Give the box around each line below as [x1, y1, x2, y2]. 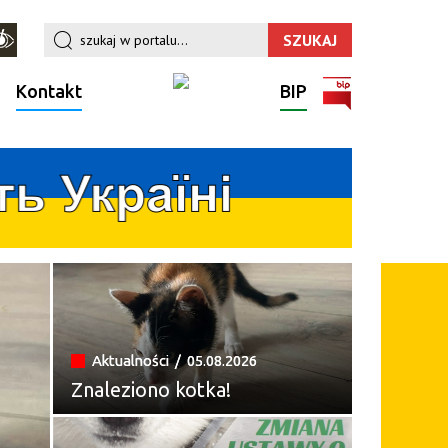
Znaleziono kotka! [70, 377, 231, 401]
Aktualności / [91, 351, 184, 369]
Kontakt [16, 81, 83, 101]
